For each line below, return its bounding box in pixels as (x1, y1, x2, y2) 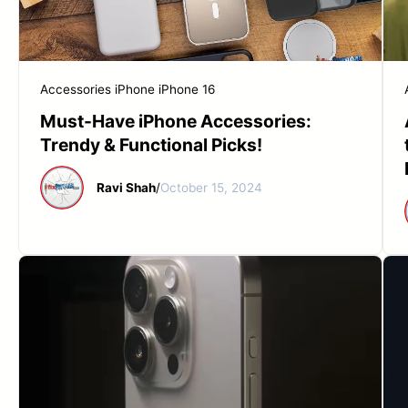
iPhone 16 (158, 82, 215, 97)
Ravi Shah (96, 179, 156, 195)
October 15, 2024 (159, 179, 262, 195)
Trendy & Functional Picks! (40, 134, 262, 157)
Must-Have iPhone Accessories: (40, 110, 311, 133)
